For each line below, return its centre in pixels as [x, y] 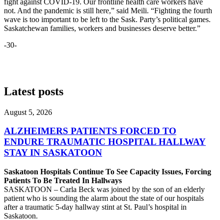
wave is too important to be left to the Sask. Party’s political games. [107, 19]
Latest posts [34, 91]
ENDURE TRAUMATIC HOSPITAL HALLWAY [105, 142]
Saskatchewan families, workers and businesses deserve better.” [102, 28]
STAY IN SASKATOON [53, 153]
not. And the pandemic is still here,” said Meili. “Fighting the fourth [108, 10]
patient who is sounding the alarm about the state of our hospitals [104, 198]
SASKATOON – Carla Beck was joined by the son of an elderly [104, 190]
